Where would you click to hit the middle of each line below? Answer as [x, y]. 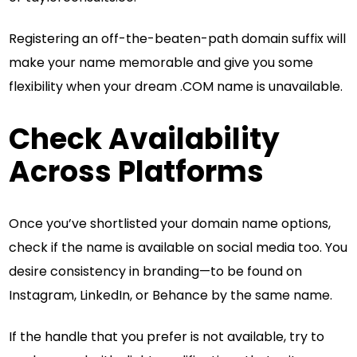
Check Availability [145, 139]
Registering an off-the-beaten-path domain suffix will [178, 39]
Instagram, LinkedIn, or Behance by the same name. [171, 295]
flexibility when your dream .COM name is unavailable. [176, 87]
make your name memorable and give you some [161, 63]
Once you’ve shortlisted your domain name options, [170, 223]
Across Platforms [137, 171]
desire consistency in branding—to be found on [156, 271]
